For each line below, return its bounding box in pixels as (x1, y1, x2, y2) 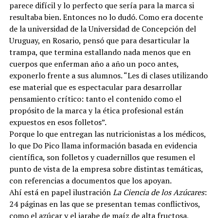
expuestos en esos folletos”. (9, 116, 107, 127)
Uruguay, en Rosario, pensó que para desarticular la (9, 35, 189, 46)
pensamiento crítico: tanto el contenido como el (9, 93, 182, 104)
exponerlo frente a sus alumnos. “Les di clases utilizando (9, 70, 208, 81)
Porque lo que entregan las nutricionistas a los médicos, (9, 128, 206, 139)
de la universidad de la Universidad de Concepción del (9, 23, 196, 34)
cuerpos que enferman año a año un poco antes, (9, 58, 179, 69)
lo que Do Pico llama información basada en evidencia (9, 140, 197, 151)
